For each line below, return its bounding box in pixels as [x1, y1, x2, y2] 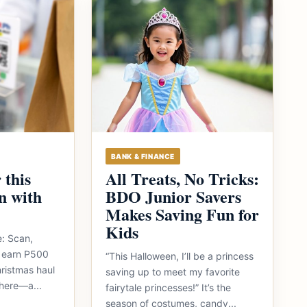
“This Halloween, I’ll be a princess [105, 250, 254, 262]
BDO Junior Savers [105, 184, 241, 208]
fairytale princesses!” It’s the [105, 282, 231, 293]
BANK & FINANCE [110, 152, 175, 160]
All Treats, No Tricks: [105, 167, 259, 191]
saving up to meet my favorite [105, 266, 240, 278]
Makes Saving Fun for [105, 202, 259, 226]
